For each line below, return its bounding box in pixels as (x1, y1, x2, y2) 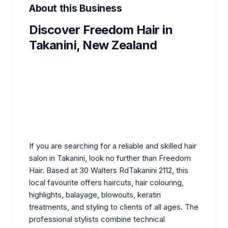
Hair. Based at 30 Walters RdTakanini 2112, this (29, 165, 188, 175)
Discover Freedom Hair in (29, 22, 173, 37)
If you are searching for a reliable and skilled (29, 140, 184, 151)
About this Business (29, 2, 122, 14)
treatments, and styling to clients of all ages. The (29, 202, 198, 212)
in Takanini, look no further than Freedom (47, 153, 191, 163)
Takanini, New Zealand (29, 37, 157, 52)
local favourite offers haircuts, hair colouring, (29, 177, 184, 187)
